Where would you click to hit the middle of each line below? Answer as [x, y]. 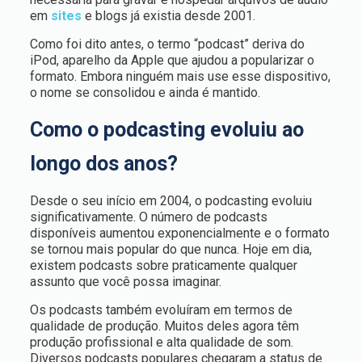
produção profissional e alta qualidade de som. [161, 342]
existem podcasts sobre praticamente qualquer [163, 265]
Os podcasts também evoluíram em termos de [161, 310]
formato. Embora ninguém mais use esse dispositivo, [180, 76]
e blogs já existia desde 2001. [168, 16]
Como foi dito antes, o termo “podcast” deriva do [167, 44]
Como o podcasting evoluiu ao [166, 130]
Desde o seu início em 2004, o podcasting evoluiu [170, 201]
